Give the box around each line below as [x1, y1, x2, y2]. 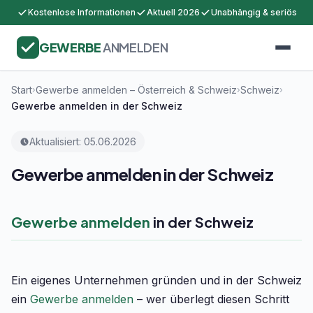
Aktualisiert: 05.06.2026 [29, 136, 136, 147]
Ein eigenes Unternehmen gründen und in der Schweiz [11, 273, 302, 287]
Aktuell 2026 [146, 7, 200, 17]
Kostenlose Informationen [27, 7, 136, 17]
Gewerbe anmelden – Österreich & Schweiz [36, 84, 237, 96]
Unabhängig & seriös [210, 7, 297, 17]
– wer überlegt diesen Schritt [133, 292, 289, 306]
